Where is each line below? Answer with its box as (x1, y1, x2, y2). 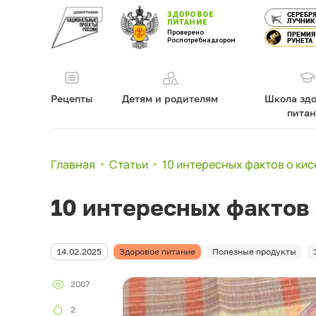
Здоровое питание (119, 246, 195, 257)
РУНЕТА (287, 37, 313, 44)
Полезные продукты (212, 246, 296, 257)
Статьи (109, 157, 148, 172)
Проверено (167, 28, 204, 37)
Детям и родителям (121, 92, 218, 104)
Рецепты (51, 92, 92, 104)
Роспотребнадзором (167, 36, 236, 44)
